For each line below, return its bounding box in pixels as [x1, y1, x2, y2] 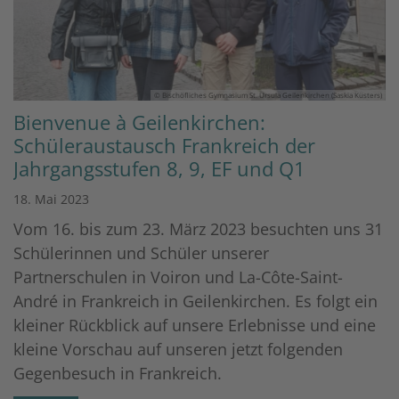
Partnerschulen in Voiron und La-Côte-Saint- [13, 265, 343, 288]
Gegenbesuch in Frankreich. [13, 362, 222, 384]
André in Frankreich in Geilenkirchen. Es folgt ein [13, 289, 378, 312]
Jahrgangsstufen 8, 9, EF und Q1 [13, 155, 305, 182]
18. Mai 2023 [13, 190, 89, 208]
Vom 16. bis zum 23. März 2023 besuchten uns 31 [13, 217, 383, 240]
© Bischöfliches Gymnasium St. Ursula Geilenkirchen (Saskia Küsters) [154, 89, 382, 100]
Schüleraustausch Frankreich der [13, 132, 315, 159]
